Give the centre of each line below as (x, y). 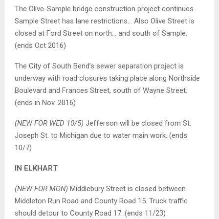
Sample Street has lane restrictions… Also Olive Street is (105, 21)
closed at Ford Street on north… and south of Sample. (101, 33)
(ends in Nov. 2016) (45, 103)
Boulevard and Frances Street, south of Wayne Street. (101, 91)
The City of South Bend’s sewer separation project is (99, 66)
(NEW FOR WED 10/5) (49, 123)
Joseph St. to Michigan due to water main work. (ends (101, 136)
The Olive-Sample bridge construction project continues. (105, 9)
